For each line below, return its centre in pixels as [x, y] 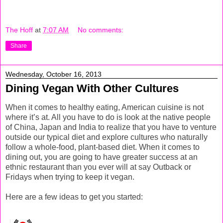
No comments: [101, 30]
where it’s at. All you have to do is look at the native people [108, 117]
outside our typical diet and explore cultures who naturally [107, 137]
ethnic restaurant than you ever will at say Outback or [98, 167]
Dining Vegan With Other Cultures [92, 88]
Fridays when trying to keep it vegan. [70, 177]
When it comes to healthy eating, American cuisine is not [105, 108]
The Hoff [19, 30]
